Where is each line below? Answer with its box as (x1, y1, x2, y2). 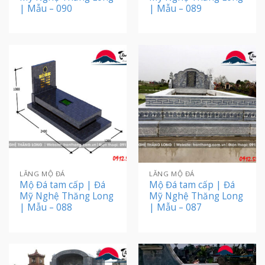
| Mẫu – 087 (149, 201, 202, 214)
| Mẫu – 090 (20, 2, 73, 15)
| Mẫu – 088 (20, 201, 73, 214)
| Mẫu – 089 (149, 2, 202, 15)
